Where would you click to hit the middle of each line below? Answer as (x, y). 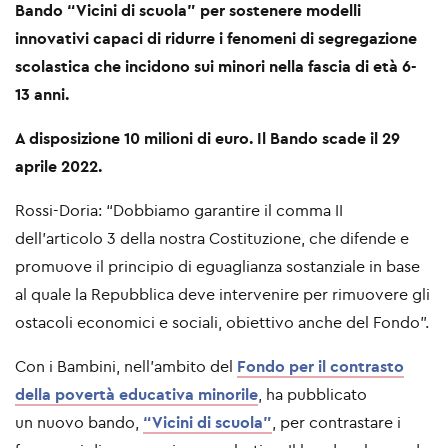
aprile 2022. (58, 165)
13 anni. (42, 93)
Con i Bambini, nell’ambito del (126, 365)
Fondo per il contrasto (320, 365)
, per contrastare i (336, 421)
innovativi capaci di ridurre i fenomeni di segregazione (216, 37)
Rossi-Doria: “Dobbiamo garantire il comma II (179, 209)
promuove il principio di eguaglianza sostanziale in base (217, 265)
